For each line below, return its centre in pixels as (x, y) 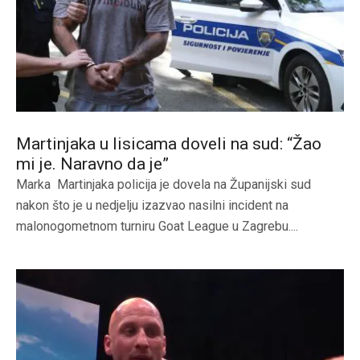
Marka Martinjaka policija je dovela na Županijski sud (164, 185)
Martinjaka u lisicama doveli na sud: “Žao (169, 144)
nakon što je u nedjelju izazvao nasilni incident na (152, 206)
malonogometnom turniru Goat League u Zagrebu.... (157, 227)
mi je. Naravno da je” (92, 164)
